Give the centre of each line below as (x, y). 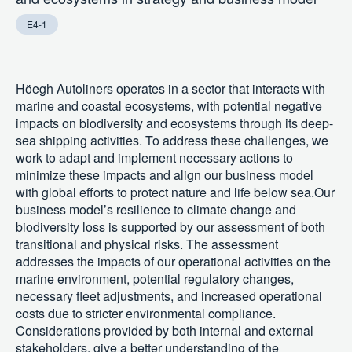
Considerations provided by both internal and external (165, 330)
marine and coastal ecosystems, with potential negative (169, 106)
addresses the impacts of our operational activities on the (173, 261)
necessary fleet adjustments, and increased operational (169, 296)
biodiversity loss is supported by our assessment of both (170, 227)
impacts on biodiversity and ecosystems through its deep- (174, 123)
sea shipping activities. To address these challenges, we (172, 140)
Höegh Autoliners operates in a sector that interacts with (170, 88)
